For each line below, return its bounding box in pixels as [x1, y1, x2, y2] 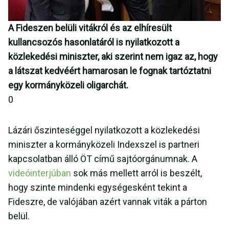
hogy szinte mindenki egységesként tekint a [8, 182, 187, 193]
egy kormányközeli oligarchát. [8, 80, 128, 91]
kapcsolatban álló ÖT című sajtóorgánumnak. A [8, 153, 197, 165]
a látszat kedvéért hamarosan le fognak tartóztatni [8, 65, 211, 77]
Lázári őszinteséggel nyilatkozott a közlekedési [8, 125, 200, 136]
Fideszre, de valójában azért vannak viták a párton [8, 196, 207, 208]
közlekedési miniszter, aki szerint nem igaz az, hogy [8, 51, 218, 62]
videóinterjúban [8, 168, 71, 179]
